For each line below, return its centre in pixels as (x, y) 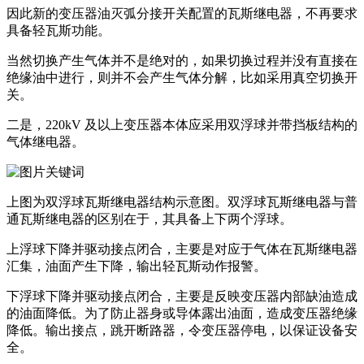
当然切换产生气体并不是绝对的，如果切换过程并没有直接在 (182, 61)
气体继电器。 (45, 142)
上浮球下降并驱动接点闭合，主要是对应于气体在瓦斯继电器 (182, 249)
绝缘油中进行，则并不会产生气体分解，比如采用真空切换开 (182, 78)
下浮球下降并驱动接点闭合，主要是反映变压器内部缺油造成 (182, 297)
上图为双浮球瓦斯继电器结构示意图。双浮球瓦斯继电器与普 (182, 202)
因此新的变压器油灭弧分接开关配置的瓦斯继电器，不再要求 (182, 14)
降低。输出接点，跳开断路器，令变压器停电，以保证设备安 (182, 331)
